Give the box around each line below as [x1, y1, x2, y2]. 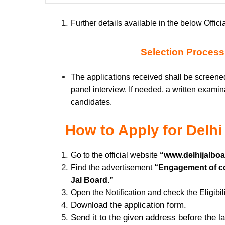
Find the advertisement [71, 163, 154, 172]
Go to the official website [71, 150, 158, 159]
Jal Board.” [71, 175, 114, 184]
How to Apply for [65, 122, 182, 138]
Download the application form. [71, 200, 186, 210]
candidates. [71, 98, 112, 107]
